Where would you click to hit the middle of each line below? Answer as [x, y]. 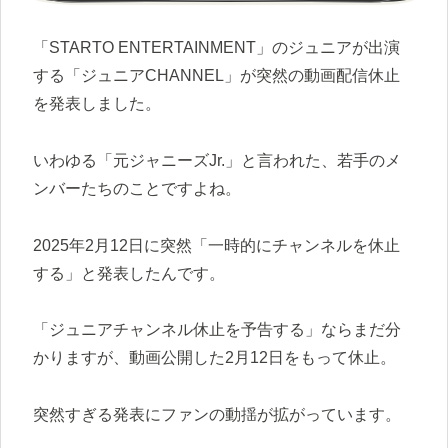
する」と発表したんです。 [129, 273]
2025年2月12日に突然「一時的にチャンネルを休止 [216, 245]
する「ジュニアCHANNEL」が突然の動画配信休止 [216, 76]
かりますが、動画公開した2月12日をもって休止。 [214, 358]
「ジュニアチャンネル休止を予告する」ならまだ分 [217, 330]
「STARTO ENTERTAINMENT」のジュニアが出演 [216, 48]
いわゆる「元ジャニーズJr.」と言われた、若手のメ [217, 160]
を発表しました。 [97, 104]
